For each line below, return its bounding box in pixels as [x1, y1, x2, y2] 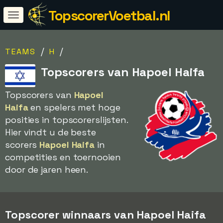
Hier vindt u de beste [5, 126, 96, 138]
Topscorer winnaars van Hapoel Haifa [5, 208, 206, 222]
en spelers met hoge [28, 102, 120, 113]
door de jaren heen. [5, 164, 89, 175]
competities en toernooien [5, 151, 121, 163]
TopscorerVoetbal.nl [48, 6, 170, 24]
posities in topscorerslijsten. [5, 114, 128, 125]
